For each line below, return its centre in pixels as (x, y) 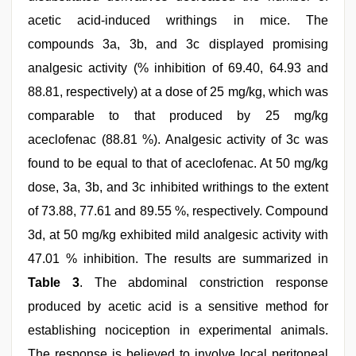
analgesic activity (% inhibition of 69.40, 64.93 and (178, 68)
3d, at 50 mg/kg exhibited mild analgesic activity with (178, 234)
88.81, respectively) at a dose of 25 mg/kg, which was (178, 91)
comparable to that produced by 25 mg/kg (178, 115)
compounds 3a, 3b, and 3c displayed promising (178, 44)
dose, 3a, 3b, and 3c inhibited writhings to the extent (178, 187)
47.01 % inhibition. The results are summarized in (178, 258)
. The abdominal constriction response (204, 282)
